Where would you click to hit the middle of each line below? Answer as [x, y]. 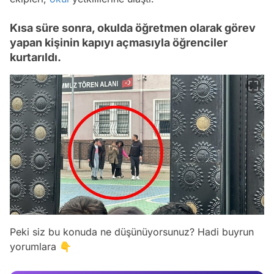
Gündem [244, 267]
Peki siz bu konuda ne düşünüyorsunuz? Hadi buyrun [132, 231]
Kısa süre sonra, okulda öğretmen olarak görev [133, 28]
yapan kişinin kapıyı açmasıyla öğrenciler [119, 42]
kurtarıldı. [35, 57]
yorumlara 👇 [41, 246]
